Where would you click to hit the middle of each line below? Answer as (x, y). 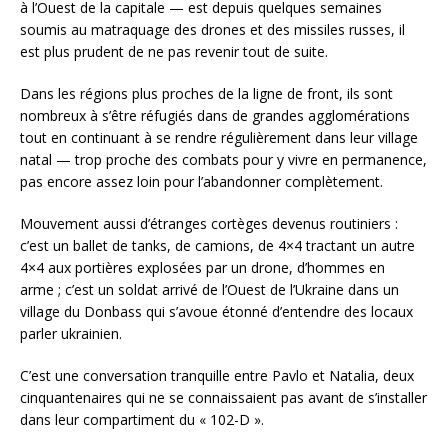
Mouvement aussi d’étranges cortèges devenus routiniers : (209, 223)
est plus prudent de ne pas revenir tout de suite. (174, 51)
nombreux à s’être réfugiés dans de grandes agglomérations (215, 115)
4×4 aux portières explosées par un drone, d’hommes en (202, 267)
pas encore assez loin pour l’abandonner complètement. (201, 181)
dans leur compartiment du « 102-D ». (142, 419)
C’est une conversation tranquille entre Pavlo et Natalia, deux (217, 375)
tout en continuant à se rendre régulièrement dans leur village (219, 137)
